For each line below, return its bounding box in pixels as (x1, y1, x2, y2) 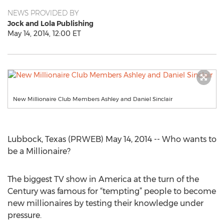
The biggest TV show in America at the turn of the (7, 174, 199, 184)
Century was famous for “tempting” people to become (7, 186, 216, 196)
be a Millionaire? (7, 146, 70, 156)
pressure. (7, 210, 41, 220)
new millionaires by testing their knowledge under (7, 198, 203, 208)
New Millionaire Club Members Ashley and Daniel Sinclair (13, 95, 172, 102)
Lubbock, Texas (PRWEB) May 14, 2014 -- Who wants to (7, 134, 216, 144)
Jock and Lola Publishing (7, 19, 93, 28)
